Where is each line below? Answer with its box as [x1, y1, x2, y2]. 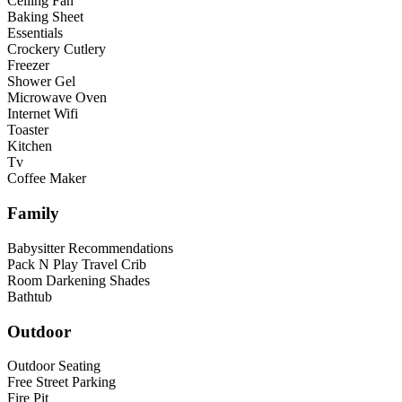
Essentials [7, 25, 63, 41]
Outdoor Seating [7, 358, 100, 374]
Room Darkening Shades [7, 272, 150, 288]
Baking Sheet [7, 9, 83, 25]
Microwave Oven [7, 90, 107, 106]
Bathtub [7, 288, 52, 304]
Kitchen [7, 138, 52, 154]
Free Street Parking [7, 374, 116, 390]
